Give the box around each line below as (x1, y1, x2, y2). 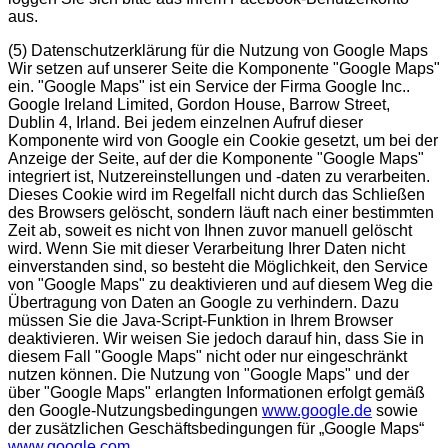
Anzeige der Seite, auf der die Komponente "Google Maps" (8, 149, 424, 167)
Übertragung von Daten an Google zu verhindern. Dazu (8, 293, 399, 311)
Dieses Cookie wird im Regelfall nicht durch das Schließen (8, 185, 425, 203)
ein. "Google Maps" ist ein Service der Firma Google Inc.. (8, 77, 410, 95)
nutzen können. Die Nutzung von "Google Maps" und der (8, 365, 409, 383)
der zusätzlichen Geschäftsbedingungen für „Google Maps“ (8, 419, 424, 437)
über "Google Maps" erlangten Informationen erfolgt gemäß (8, 383, 425, 401)
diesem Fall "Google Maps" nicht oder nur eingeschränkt (8, 347, 407, 365)
